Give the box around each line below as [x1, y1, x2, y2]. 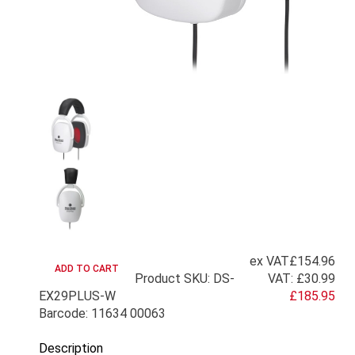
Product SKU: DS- [135, 271, 235, 286]
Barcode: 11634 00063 [39, 306, 166, 321]
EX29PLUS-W [39, 288, 116, 303]
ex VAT [250, 254, 289, 269]
